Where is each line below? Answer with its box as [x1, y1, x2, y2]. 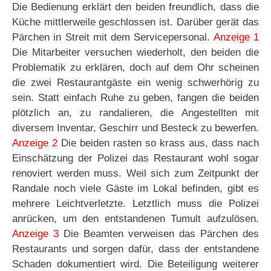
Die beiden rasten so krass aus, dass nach [57, 137, 259, 149]
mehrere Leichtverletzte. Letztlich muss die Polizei [12, 198, 259, 210]
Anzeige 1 [213, 31, 260, 44]
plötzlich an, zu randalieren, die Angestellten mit [12, 107, 259, 119]
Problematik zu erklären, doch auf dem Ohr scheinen [12, 62, 259, 74]
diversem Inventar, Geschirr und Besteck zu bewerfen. [12, 122, 259, 134]
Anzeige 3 [12, 228, 59, 240]
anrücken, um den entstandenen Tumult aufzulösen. [12, 213, 259, 225]
